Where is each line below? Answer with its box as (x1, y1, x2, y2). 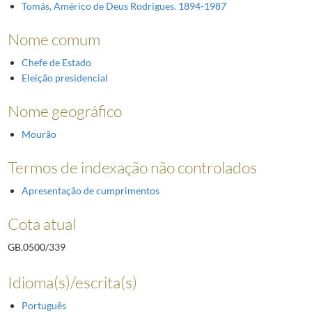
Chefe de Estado (21, 56, 91, 68)
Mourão (21, 127, 56, 140)
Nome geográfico (7, 100, 122, 120)
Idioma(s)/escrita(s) (7, 272, 137, 292)
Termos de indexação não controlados (7, 157, 257, 177)
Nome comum (7, 29, 100, 49)
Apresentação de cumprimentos (21, 184, 159, 196)
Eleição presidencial (21, 71, 108, 84)
